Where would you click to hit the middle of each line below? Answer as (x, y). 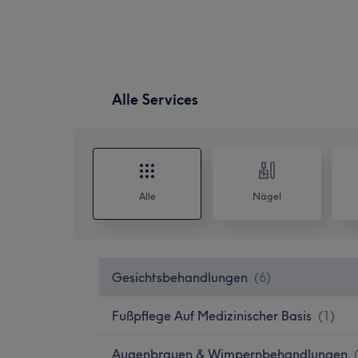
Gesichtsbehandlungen (180, 277)
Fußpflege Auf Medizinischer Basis (212, 315)
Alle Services (155, 99)
